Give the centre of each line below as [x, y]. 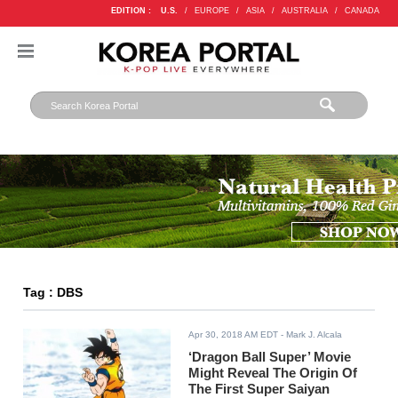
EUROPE [211, 11]
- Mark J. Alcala [310, 335]
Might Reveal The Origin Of [273, 373]
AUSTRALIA [304, 11]
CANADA [362, 11]
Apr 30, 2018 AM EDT [234, 335]
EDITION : [131, 11]
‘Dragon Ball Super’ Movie [270, 357]
